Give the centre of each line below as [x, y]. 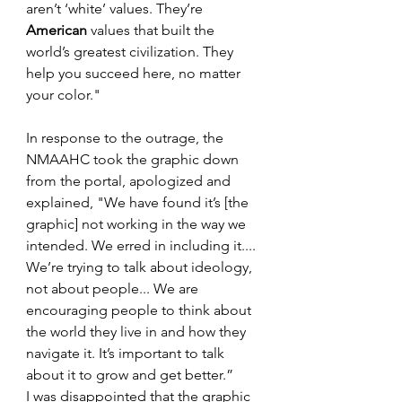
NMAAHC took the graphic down [134, 159]
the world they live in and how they [138, 332]
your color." [63, 95]
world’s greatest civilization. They [131, 52]
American [57, 30]
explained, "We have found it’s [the [139, 202]
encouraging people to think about [140, 310]
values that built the [153, 30]
